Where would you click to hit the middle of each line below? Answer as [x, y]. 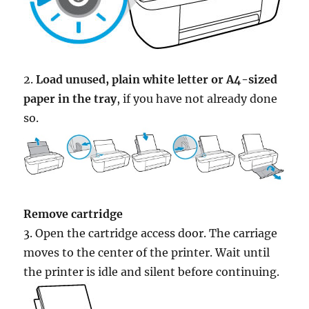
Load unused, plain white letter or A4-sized [157, 80]
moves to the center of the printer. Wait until [147, 252]
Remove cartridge [73, 213]
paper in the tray [70, 99]
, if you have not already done [197, 99]
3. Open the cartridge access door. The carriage [151, 233]
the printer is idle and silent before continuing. [152, 271]
